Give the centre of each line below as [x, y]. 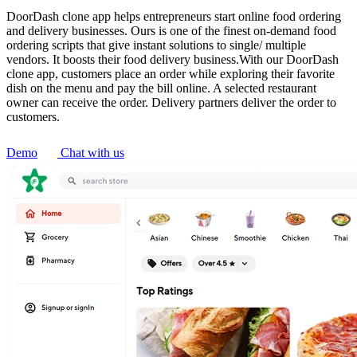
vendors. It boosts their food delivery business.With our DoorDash [173, 59]
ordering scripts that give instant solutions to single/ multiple [156, 45]
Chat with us [92, 152]
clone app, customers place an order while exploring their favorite [171, 73]
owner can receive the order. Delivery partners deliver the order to [171, 102]
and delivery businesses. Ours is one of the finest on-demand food [171, 30]
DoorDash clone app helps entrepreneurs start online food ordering [174, 16]
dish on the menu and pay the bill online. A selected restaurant [161, 88]
